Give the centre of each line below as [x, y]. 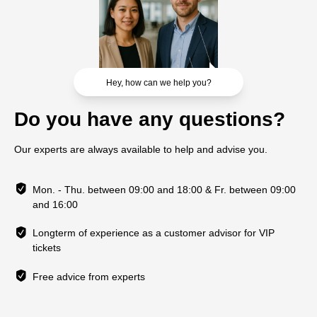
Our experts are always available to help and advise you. [141, 150]
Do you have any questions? [150, 120]
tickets [47, 248]
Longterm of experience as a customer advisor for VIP [154, 233]
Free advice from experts [89, 276]
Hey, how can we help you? [158, 83]
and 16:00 [56, 204]
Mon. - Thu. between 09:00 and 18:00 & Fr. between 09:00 [165, 189]
